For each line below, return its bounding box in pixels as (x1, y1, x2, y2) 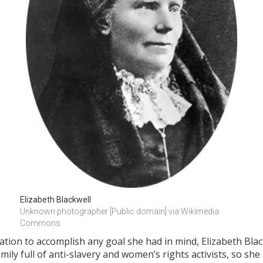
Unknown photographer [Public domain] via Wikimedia (20, 207, 219, 217)
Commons (20, 218, 60, 228)
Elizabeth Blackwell (20, 195, 91, 205)
